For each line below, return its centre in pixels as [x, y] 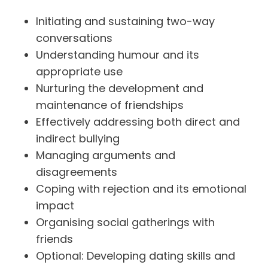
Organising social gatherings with [125, 222]
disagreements [77, 172]
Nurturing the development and [120, 88]
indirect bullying [78, 138]
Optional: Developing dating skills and [135, 256]
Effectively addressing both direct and [138, 122]
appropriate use [79, 71]
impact [55, 205]
